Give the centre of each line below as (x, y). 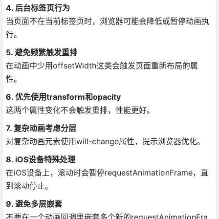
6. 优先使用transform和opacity (63, 97)
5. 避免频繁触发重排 (41, 52)
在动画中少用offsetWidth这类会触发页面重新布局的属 (102, 65)
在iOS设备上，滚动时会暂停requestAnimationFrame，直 (107, 172)
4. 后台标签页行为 (38, 8)
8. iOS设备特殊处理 (40, 159)
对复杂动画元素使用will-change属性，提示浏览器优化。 (105, 141)
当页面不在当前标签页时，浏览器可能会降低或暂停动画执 (107, 21)
